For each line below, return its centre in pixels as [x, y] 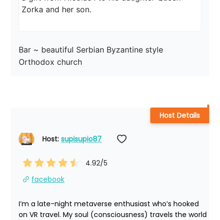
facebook [48, 179]
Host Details [179, 116]
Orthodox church [51, 62]
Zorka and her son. [57, 10]
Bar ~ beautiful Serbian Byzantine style [92, 50]
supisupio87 [82, 139]
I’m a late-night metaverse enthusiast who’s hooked [109, 204]
